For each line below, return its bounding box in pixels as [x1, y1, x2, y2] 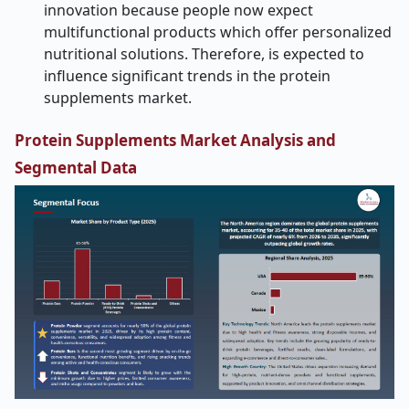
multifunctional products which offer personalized [44, 22, 392, 42]
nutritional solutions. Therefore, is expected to [44, 44, 364, 64]
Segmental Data [15, 157, 137, 178]
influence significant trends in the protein [44, 66, 330, 86]
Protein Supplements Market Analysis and [15, 130, 336, 151]
